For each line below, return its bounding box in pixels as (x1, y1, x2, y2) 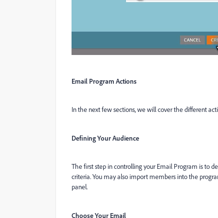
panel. (72, 182, 88, 191)
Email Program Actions (72, 77, 137, 85)
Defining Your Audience (72, 134, 139, 142)
